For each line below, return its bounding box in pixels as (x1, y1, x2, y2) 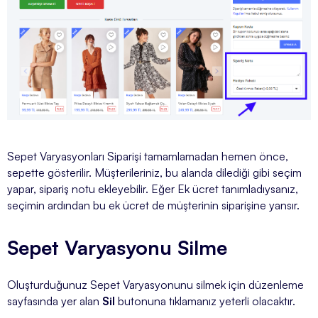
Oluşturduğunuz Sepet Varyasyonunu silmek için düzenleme (7, 277, 304, 292)
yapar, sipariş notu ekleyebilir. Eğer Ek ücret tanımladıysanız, (7, 181, 298, 196)
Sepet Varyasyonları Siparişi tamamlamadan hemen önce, (7, 148, 288, 163)
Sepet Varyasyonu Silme (7, 234, 227, 260)
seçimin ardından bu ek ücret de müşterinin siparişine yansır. (7, 197, 300, 212)
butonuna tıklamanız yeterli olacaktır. (115, 293, 295, 308)
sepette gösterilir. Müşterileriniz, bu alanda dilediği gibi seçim (7, 165, 302, 180)
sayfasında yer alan (7, 293, 102, 308)
